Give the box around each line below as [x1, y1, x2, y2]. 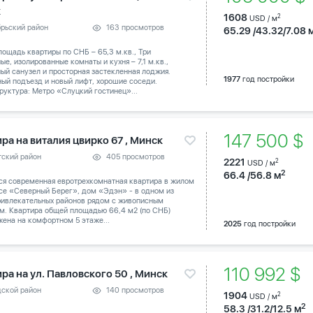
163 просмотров [106, 23, 165, 32]
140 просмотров [106, 286, 165, 296]
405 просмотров [106, 152, 166, 162]
